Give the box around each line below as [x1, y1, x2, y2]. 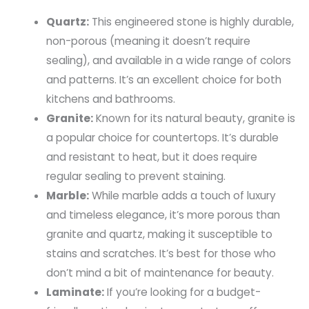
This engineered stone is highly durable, [88, 14, 294, 30]
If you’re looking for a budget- [103, 285, 261, 300]
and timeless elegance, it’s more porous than [46, 208, 280, 223]
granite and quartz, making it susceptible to [46, 227, 272, 242]
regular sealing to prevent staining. [46, 169, 226, 184]
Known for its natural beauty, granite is [92, 111, 295, 126]
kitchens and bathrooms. [46, 92, 175, 107]
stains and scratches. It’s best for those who [46, 246, 276, 261]
